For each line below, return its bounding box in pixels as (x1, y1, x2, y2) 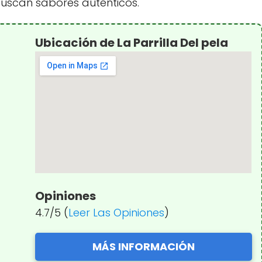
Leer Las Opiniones (68, 205, 165, 220)
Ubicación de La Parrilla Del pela (35, 34, 229, 51)
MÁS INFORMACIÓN (92, 239, 195, 254)
